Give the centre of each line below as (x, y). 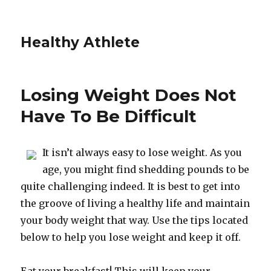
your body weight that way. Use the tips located (135, 220)
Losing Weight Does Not (129, 95)
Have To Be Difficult (109, 116)
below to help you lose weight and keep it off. (131, 237)
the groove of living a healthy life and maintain (135, 203)
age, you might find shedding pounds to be (146, 169)
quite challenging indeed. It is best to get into (131, 186)
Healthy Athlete (80, 42)
